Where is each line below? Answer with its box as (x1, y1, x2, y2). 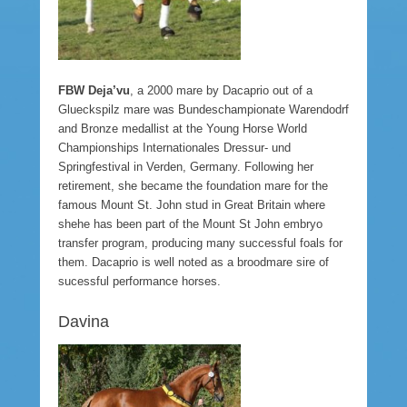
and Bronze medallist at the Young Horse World (58, 121, 307, 135)
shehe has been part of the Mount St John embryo (58, 216, 323, 231)
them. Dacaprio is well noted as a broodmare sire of (58, 254, 329, 269)
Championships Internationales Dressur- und (58, 140, 291, 154)
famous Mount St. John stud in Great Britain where (58, 197, 325, 212)
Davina (58, 312, 109, 331)
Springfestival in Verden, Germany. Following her (58, 159, 313, 174)
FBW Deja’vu (58, 83, 130, 97)
